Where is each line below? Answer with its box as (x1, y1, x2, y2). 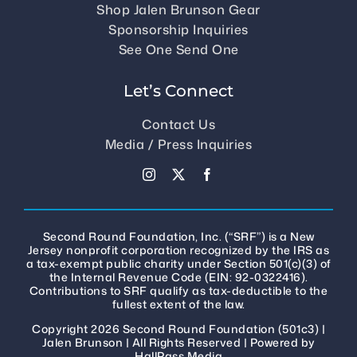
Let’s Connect (124, 80, 233, 100)
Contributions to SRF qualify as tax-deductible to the (29, 282, 328, 298)
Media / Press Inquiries (104, 135, 253, 154)
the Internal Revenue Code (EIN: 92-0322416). (49, 269, 308, 284)
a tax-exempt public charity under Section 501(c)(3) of (25, 255, 331, 271)
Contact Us (142, 116, 215, 134)
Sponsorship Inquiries (108, 20, 249, 38)
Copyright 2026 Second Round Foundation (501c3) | (32, 320, 325, 336)
